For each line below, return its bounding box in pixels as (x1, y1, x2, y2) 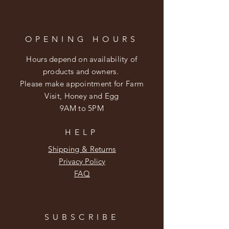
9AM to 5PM (60, 103, 104, 113)
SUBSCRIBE (44, 212, 120, 222)
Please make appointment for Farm (19, 78, 144, 88)
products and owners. (42, 66, 121, 76)
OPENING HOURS (25, 34, 139, 44)
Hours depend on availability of (26, 54, 138, 64)
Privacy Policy (59, 156, 105, 166)
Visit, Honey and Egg (44, 90, 119, 101)
